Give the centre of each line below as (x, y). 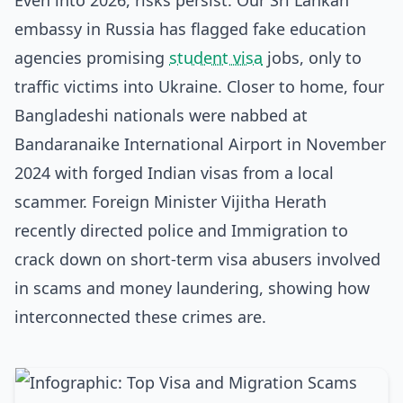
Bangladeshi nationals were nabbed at (161, 115)
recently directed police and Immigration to (181, 230)
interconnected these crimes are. (140, 317)
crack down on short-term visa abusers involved (197, 259)
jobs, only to (312, 58)
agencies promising (92, 58)
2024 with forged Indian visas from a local (174, 173)
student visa (216, 58)
